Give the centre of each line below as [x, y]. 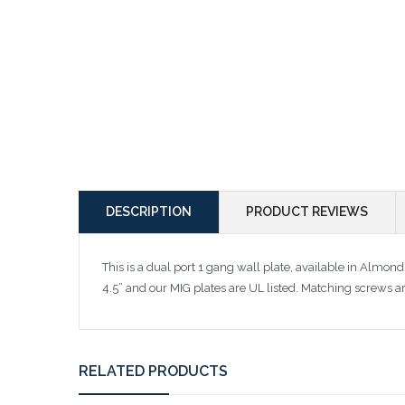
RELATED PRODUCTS [153, 372]
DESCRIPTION [149, 211]
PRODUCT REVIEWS [307, 211]
